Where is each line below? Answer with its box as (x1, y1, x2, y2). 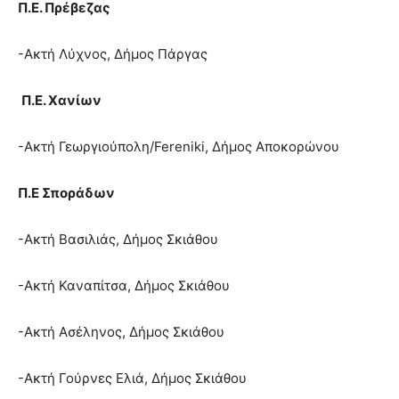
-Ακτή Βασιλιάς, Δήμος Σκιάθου (18, 231, 218, 248)
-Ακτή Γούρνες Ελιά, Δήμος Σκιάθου (18, 370, 247, 387)
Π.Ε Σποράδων (18, 184, 115, 202)
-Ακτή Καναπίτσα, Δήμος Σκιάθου (18, 277, 230, 295)
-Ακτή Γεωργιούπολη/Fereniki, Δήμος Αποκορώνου (18, 138, 339, 156)
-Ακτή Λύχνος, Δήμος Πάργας (18, 45, 208, 63)
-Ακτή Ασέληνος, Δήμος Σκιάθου (18, 323, 224, 341)
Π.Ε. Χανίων (21, 92, 102, 110)
